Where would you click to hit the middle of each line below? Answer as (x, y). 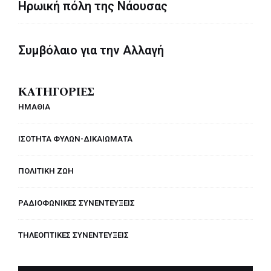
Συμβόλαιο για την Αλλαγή (91, 50)
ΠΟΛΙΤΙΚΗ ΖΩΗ (46, 171)
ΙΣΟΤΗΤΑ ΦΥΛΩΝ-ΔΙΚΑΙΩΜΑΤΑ (75, 139)
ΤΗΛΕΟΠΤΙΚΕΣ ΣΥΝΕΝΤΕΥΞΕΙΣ (73, 235)
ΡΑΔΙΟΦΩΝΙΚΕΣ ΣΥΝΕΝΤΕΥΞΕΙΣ (77, 203)
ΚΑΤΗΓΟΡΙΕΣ (56, 91)
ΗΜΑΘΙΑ (34, 106)
